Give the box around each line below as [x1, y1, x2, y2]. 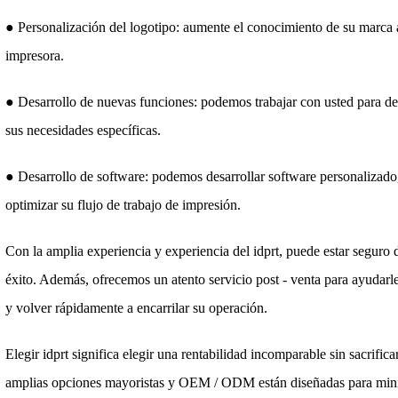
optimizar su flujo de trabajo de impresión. [5, 196, 242, 212]
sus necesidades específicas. [5, 122, 162, 138]
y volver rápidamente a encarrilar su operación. [5, 299, 268, 315]
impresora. [5, 47, 65, 63]
